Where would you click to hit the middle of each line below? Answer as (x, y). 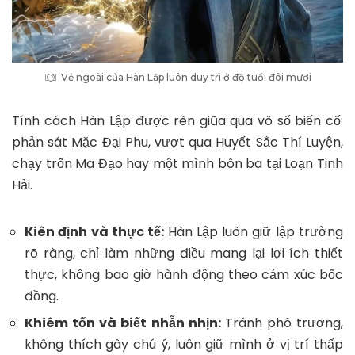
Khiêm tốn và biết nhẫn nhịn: (125, 323)
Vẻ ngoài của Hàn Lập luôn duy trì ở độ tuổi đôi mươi (186, 77)
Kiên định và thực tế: (96, 231)
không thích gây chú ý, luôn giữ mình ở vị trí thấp (184, 344)
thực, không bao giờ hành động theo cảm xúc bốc (184, 274)
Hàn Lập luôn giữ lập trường (255, 231)
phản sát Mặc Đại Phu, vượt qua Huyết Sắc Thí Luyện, (177, 142)
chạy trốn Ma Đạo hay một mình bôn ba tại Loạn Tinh (177, 163)
